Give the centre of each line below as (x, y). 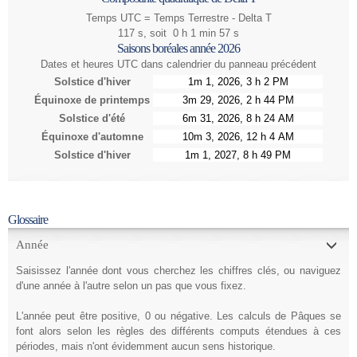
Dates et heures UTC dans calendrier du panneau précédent (178, 64)
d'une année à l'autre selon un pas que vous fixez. (131, 285)
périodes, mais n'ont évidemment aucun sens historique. (146, 346)
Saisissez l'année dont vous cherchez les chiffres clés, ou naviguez (178, 270)
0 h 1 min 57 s (206, 33)
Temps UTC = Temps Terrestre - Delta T (178, 18)
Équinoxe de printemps (92, 100)
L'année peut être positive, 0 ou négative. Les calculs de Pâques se (178, 316)
